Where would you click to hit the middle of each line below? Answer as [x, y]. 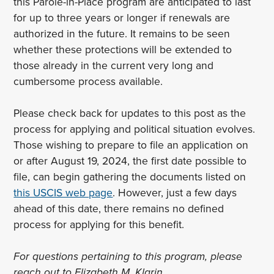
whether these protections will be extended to [123, 50]
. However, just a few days [175, 193]
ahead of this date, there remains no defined [119, 209]
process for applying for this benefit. [101, 224]
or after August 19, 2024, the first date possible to [130, 161]
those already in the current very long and [114, 65]
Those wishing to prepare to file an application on [131, 145]
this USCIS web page [63, 193]
